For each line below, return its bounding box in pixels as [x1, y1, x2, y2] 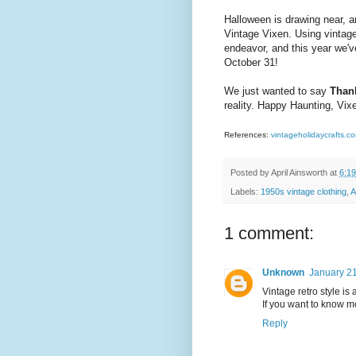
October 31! [224, 56, 278, 69]
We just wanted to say [224, 85, 330, 98]
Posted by [230, 168, 271, 178]
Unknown [262, 267, 304, 279]
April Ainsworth [271, 168, 327, 178]
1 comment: [224, 223, 314, 244]
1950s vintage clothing [261, 187, 346, 197]
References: [224, 130, 271, 140]
